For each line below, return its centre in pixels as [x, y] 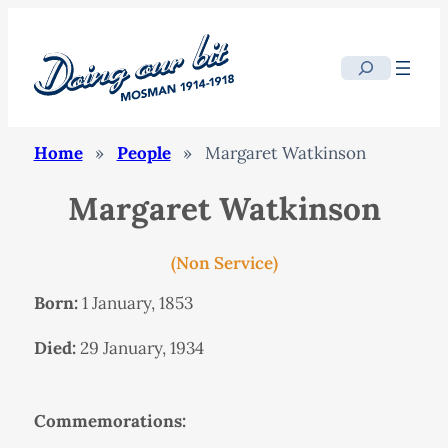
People [143, 153]
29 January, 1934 [139, 347]
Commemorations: [109, 420]
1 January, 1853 [135, 302]
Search [367, 68]
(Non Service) [224, 262]
